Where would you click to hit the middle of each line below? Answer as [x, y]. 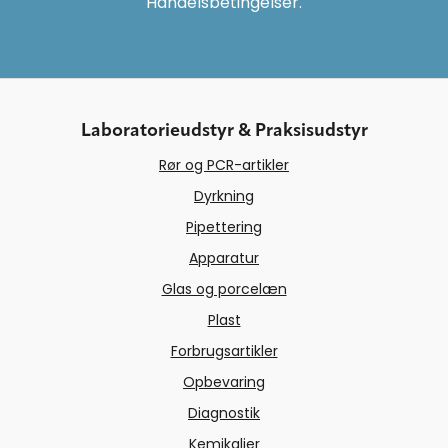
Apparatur [224, 258]
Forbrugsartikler [224, 351]
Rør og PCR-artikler [224, 165]
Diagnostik [224, 413]
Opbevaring [224, 382]
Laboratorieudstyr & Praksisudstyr [224, 131]
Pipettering [224, 227]
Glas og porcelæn [224, 289]
